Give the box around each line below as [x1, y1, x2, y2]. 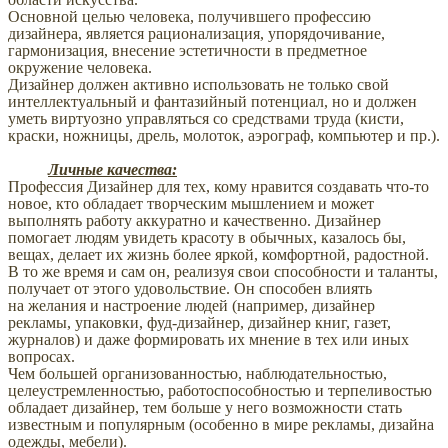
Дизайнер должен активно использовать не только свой [8, 76, 389, 94]
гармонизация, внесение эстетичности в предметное [8, 42, 367, 60]
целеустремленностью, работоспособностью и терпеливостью [8, 382, 432, 400]
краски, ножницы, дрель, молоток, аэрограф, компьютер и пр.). [8, 127, 440, 145]
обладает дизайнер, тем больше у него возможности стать [8, 399, 402, 417]
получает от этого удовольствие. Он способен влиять [8, 280, 372, 298]
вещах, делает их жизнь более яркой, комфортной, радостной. [8, 246, 429, 264]
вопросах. [8, 348, 75, 366]
